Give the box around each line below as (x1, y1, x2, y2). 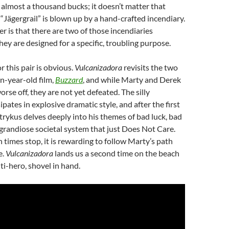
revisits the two (122, 62, 178, 72)
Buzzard (55, 75, 83, 84)
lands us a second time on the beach (53, 148, 179, 158)
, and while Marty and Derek (83, 75, 181, 84)
